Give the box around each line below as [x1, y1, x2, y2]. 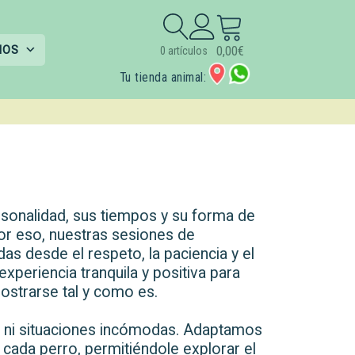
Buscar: [162, 25, 203, 41]
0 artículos [160, 44, 208, 58]
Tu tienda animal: [120, 69, 206, 85]
